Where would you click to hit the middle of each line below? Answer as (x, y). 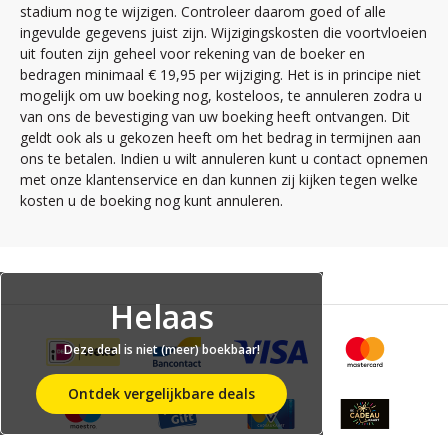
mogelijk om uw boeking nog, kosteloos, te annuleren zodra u (221, 95)
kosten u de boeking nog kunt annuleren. (151, 200)
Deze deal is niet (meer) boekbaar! (161, 349)
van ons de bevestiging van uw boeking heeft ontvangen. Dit (215, 116)
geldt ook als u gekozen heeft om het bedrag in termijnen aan (220, 137)
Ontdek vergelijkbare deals (161, 393)
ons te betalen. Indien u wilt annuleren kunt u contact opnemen (224, 158)
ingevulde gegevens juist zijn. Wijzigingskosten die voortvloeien (223, 32)
